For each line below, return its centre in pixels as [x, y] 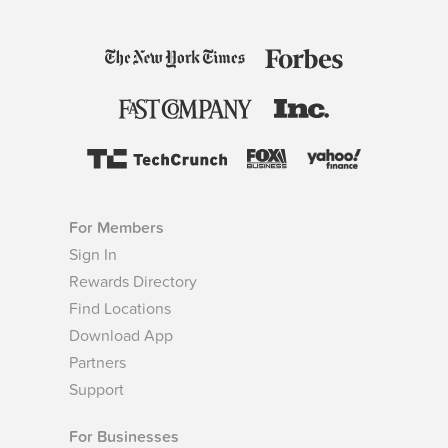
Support [96, 390]
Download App [120, 336]
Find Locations [119, 309]
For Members [116, 228]
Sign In [92, 255]
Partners [97, 363]
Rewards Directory [132, 282]
